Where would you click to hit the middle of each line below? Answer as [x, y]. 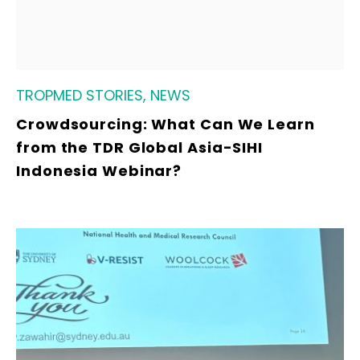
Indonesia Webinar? [99, 170]
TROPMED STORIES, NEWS [103, 95]
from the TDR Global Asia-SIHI [140, 147]
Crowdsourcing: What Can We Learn [166, 124]
